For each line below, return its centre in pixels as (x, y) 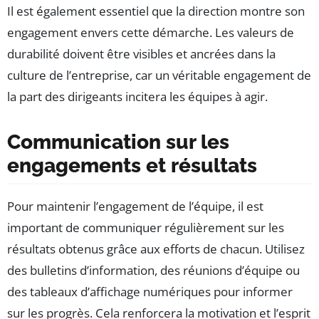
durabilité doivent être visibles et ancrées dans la (141, 53)
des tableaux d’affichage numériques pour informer (150, 291)
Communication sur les (118, 142)
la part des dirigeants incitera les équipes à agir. (137, 96)
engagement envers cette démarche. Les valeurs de (151, 32)
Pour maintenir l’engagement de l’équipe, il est (135, 206)
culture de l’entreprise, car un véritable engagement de (159, 75)
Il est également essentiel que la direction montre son (156, 11)
